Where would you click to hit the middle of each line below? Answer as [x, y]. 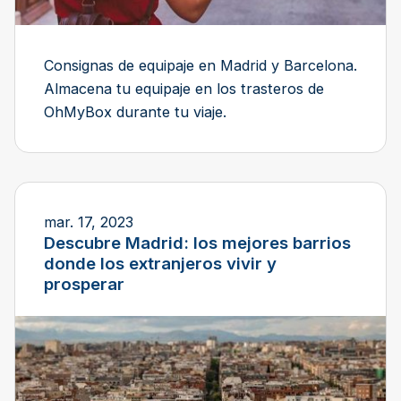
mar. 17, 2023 [89, 222]
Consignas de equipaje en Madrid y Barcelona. [200, 65]
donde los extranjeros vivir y [160, 263]
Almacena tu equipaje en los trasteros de [184, 88]
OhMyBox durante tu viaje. [135, 111]
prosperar [84, 284]
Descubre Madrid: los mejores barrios [197, 243]
